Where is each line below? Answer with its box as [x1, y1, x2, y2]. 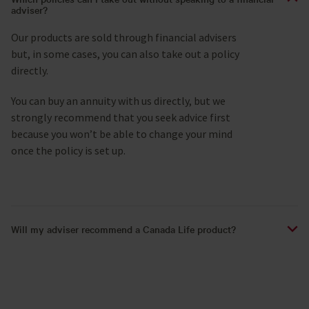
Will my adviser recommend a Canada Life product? [11, 222, 236, 237]
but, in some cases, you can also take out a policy [11, 47, 239, 61]
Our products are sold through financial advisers [11, 30, 237, 45]
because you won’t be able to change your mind [11, 127, 232, 141]
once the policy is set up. [11, 143, 126, 158]
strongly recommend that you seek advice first [11, 110, 230, 125]
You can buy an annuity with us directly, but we [11, 94, 226, 108]
